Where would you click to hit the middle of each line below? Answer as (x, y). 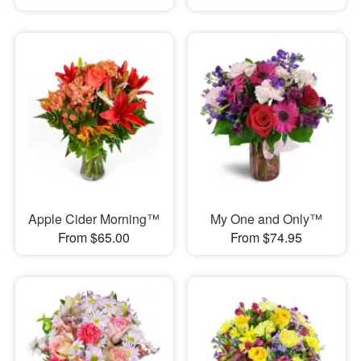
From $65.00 (94, 238)
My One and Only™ (267, 219)
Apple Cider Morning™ (94, 219)
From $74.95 (267, 238)
